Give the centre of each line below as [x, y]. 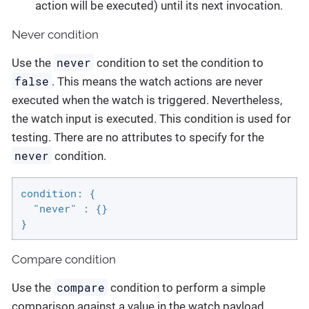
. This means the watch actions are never [158, 81]
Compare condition [64, 260]
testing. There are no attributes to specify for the [138, 137]
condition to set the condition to [179, 62]
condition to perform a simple [187, 288]
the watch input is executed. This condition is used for [151, 118]
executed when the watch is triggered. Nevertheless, [147, 100]
